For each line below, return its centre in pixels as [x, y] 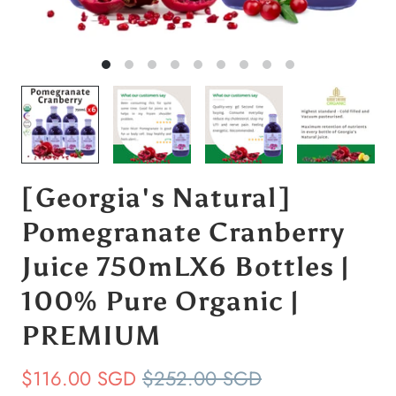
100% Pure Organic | [160, 301]
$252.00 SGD [202, 378]
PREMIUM [91, 336]
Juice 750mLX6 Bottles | [185, 267]
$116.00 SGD [82, 378]
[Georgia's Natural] [156, 198]
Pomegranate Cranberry [183, 232]
